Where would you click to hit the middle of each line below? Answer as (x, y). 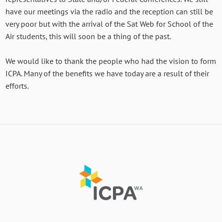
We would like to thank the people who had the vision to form (111, 61)
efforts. (17, 85)
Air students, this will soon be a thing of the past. (88, 36)
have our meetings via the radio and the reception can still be (110, 11)
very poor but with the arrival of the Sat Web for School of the (110, 24)
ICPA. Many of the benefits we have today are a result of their (108, 73)
